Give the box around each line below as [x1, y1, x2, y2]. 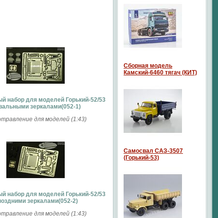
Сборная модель [124, 62, 172, 69]
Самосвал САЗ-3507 [124, 147, 183, 154]
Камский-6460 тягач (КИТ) [124, 69, 197, 76]
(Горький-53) [124, 154, 159, 161]
